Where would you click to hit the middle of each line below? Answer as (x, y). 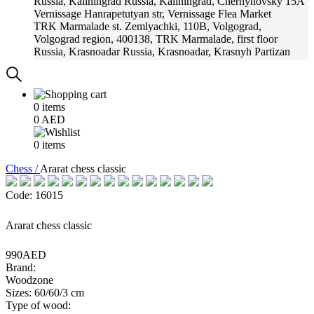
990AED (26, 255)
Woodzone (29, 280)
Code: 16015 (34, 195)
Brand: (21, 267)
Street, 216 (57, 64)
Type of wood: (38, 305)
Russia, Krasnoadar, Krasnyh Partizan (206, 52)
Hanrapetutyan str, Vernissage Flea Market (178, 14)
